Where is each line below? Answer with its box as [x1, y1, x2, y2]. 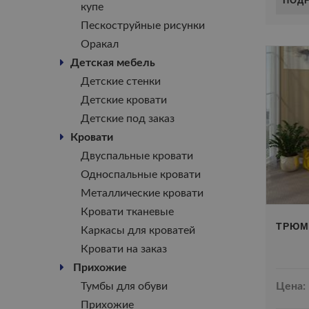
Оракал [81, 39, 119, 50]
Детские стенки [81, 76, 161, 87]
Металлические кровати [81, 188, 203, 199]
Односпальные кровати [81, 169, 201, 180]
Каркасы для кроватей [81, 225, 195, 236]
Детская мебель [70, 57, 155, 68]
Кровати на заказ [81, 243, 167, 255]
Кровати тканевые [81, 206, 174, 217]
